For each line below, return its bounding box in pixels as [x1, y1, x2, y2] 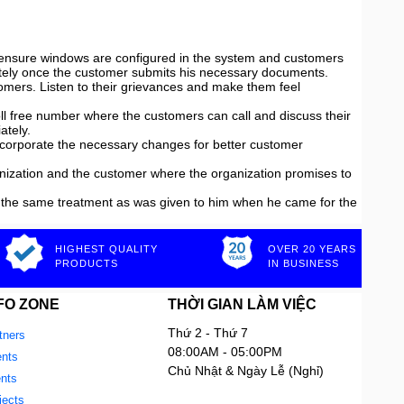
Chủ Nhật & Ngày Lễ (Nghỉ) [168, 363, 324, 378]
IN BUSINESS [268, 258, 339, 269]
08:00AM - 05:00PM [168, 344, 282, 359]
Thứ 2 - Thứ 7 [168, 326, 248, 340]
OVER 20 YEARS [268, 243, 356, 254]
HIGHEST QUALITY [55, 243, 158, 254]
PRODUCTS [55, 258, 118, 269]
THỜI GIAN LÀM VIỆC [168, 296, 317, 312]
